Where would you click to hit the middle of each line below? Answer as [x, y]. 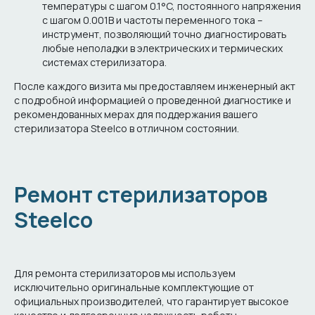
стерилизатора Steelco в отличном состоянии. [127, 129]
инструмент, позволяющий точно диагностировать [165, 34]
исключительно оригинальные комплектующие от [134, 288]
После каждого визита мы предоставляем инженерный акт [155, 86]
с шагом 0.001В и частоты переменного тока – [153, 20]
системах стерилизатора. [104, 63]
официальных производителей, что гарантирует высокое [152, 302]
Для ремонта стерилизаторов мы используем [125, 274]
